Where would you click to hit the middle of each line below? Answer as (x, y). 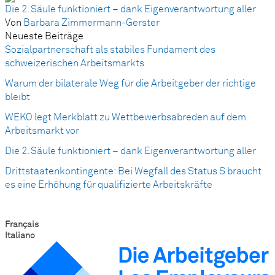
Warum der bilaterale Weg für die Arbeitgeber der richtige (130, 83)
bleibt (17, 97)
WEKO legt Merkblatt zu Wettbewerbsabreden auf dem (126, 117)
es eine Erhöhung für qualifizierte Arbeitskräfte (109, 185)
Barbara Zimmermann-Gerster (91, 23)
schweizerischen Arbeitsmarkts (75, 63)
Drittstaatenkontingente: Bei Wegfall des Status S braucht (133, 171)
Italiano (20, 236)
